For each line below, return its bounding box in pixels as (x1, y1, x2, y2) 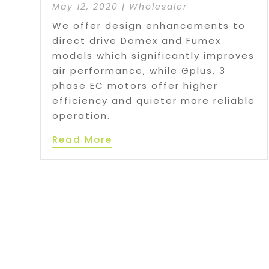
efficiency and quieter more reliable (52, 94, 256, 107)
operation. (52, 109, 111, 122)
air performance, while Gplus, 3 (52, 64, 226, 77)
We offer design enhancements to (52, 19, 246, 32)
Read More (52, 133, 113, 146)
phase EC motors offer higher (52, 79, 219, 92)
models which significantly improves (52, 49, 255, 62)
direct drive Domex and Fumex (52, 34, 222, 47)
